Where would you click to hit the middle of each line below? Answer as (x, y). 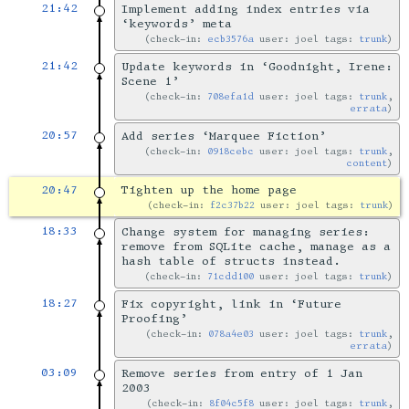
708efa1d (231, 97)
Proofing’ (154, 319)
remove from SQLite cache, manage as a (256, 247)
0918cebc (231, 152)
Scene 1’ (150, 82)
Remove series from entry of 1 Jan (241, 374)
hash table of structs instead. (231, 262)
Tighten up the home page (208, 190)
